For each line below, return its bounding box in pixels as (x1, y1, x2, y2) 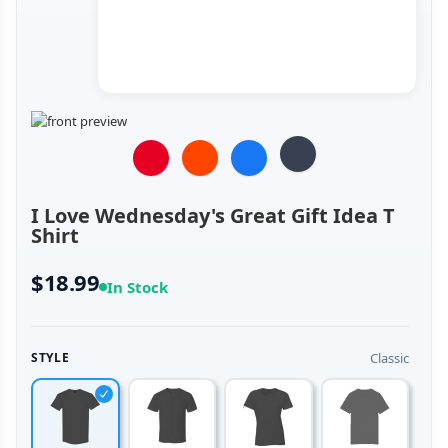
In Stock (107, 276, 169, 297)
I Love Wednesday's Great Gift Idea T (31, 201, 395, 229)
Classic (370, 348, 409, 367)
